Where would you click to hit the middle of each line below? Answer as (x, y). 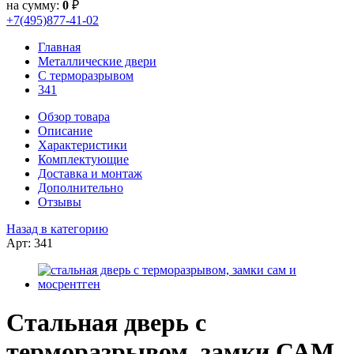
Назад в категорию (57, 229)
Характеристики (83, 145)
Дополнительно (81, 188)
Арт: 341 (30, 243)
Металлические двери (97, 61)
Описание (65, 131)
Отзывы (60, 202)
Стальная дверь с (106, 323)
